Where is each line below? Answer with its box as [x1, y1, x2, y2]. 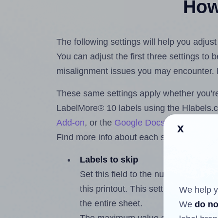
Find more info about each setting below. [56, 132, 214, 143]
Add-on [56, 118, 85, 128]
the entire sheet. [80, 199, 143, 209]
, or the [85, 118, 115, 128]
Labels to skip [80, 155, 139, 165]
